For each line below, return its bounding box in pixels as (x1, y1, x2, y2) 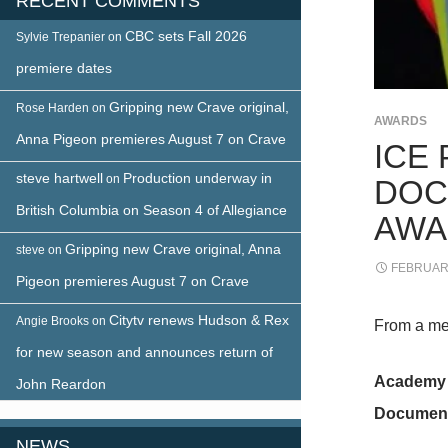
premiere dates (16, 59, 112, 76)
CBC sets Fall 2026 (125, 27, 247, 44)
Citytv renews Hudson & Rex (109, 311, 289, 328)
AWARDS (373, 114, 427, 129)
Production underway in (123, 169, 272, 186)
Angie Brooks (16, 313, 89, 328)
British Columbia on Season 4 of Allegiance (16, 201, 287, 218)
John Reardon (16, 375, 106, 392)
